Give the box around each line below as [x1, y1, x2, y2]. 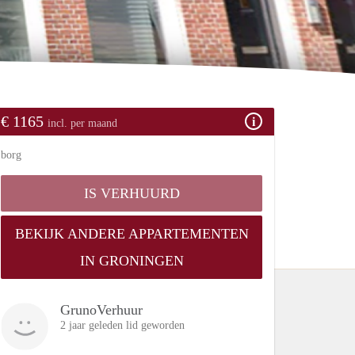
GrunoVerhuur [60, 301, 143, 318]
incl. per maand [48, 116, 117, 129]
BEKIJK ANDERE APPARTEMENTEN [14, 225, 249, 242]
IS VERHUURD [83, 185, 180, 201]
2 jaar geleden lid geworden [60, 319, 185, 331]
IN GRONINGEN [79, 252, 184, 269]
